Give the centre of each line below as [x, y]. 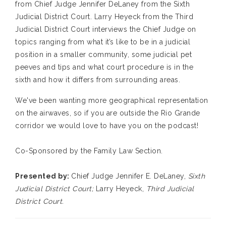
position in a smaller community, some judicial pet [103, 55]
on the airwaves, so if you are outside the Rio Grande [108, 113]
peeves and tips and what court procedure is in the [104, 67]
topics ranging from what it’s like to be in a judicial [103, 42]
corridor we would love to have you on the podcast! [107, 126]
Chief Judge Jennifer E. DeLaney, [130, 176]
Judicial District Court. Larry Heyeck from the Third [104, 17]
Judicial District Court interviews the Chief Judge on [106, 30]
